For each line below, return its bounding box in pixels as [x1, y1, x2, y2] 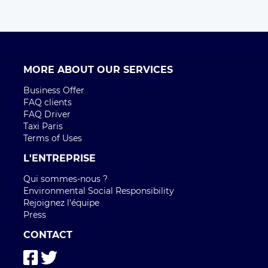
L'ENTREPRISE [23, 153, 96, 165]
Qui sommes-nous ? [23, 173, 108, 185]
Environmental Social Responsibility [23, 185, 174, 197]
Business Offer [23, 85, 84, 96]
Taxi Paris [23, 121, 63, 132]
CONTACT [23, 229, 72, 241]
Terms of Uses [23, 133, 82, 144]
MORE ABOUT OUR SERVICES [23, 64, 173, 76]
